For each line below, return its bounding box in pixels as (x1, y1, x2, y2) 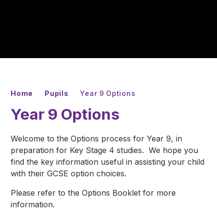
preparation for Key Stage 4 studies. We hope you (11, 145, 199, 155)
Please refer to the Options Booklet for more (11, 187, 176, 198)
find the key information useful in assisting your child (11, 156, 205, 167)
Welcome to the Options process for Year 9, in (11, 133, 183, 143)
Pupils (45, 89, 69, 98)
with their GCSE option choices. (11, 168, 129, 178)
